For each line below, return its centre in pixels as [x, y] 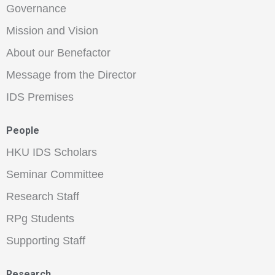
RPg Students [40, 218]
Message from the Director [71, 75]
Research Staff [43, 196]
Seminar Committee [55, 174]
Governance [36, 8]
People [23, 130]
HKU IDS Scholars [52, 152]
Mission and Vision [52, 30]
